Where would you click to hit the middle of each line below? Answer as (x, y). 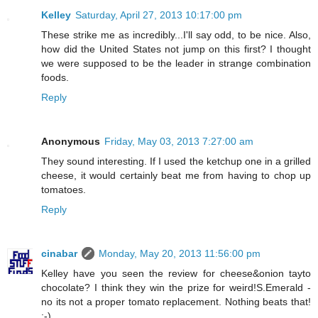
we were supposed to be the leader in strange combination (176, 64)
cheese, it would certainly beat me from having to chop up (176, 176)
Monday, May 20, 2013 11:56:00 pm (180, 254)
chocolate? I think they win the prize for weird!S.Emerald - (176, 288)
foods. (55, 78)
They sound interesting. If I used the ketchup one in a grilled (176, 161)
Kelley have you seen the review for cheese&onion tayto (176, 274)
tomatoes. (64, 190)
